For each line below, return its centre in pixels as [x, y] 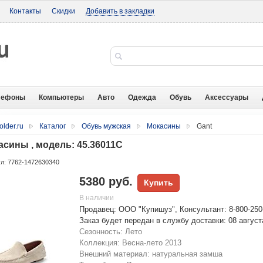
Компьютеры [61, 97]
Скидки [63, 11]
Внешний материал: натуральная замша [151, 254]
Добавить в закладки [120, 11]
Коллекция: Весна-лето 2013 [130, 243]
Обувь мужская [106, 126]
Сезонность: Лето [111, 232]
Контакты [25, 11]
